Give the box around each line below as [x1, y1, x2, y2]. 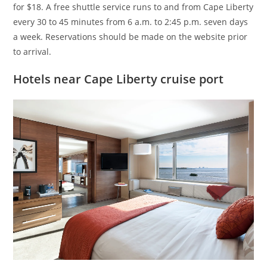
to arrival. [13, 46, 52, 58]
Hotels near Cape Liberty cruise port [13, 71, 224, 88]
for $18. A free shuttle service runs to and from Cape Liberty [13, 1, 254, 13]
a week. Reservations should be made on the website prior [13, 31, 248, 43]
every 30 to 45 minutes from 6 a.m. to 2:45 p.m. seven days [13, 16, 249, 28]
